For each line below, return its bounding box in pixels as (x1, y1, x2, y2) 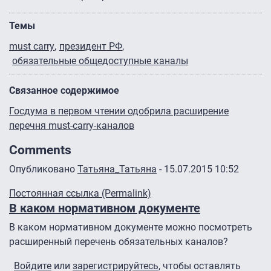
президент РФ (59, 41, 122, 53)
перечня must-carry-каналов (9, 120, 134, 132)
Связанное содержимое (9, 85, 119, 97)
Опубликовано (9, 163, 77, 175)
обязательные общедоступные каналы (12, 55, 188, 67)
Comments (9, 142, 71, 158)
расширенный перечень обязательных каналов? (9, 236, 228, 248)
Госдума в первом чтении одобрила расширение (9, 105, 229, 117)
